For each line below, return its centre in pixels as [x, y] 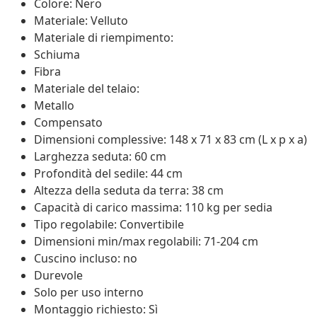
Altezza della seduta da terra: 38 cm [129, 190]
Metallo [54, 105]
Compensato [68, 122]
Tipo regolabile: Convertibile [109, 224]
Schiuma [57, 54]
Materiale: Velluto [81, 20]
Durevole [58, 275]
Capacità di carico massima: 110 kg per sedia [153, 207]
